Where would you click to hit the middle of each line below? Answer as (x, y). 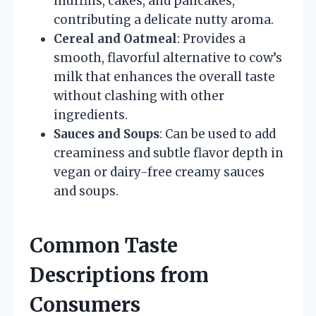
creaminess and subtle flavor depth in (169, 153)
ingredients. (91, 115)
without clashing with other (139, 96)
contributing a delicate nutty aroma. (164, 19)
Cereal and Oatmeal (115, 38)
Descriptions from (119, 275)
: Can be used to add (218, 134)
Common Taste (104, 245)
